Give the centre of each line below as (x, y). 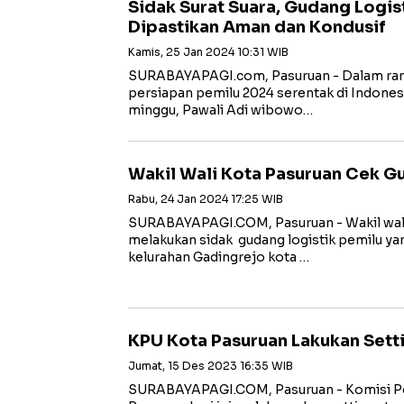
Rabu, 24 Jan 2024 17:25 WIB (206, 199)
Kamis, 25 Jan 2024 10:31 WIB (208, 52)
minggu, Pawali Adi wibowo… (220, 110)
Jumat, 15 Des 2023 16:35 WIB (211, 366)
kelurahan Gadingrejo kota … (219, 257)
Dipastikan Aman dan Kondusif (257, 27)
